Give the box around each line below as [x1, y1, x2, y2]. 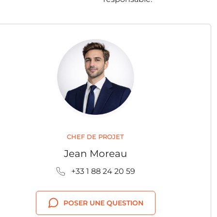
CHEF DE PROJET [67, 133, 124, 140]
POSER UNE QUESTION [63, 198, 143, 207]
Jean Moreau [64, 148, 127, 159]
